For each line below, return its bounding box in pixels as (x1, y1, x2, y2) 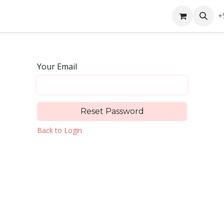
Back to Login (37, 125, 82, 135)
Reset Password (80, 106, 144, 116)
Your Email (37, 61, 77, 72)
